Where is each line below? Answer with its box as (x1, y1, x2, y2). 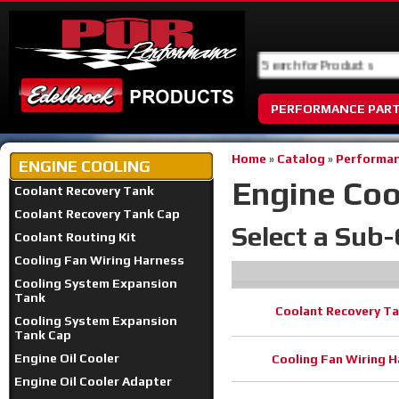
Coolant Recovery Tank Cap (14, 207, 180, 221)
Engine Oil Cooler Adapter (14, 374, 172, 388)
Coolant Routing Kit (14, 230, 136, 244)
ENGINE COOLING (19, 157, 151, 175)
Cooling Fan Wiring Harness (14, 253, 184, 267)
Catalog (277, 151, 325, 166)
